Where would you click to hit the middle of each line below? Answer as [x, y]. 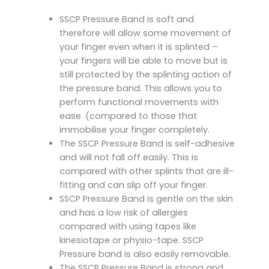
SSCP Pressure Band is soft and [126, 20]
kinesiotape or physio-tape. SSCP [131, 240]
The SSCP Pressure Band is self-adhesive [147, 144]
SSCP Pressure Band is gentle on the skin [146, 199]
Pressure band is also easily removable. [145, 254]
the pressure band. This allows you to [141, 89]
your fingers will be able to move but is [143, 61]
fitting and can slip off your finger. [133, 185]
